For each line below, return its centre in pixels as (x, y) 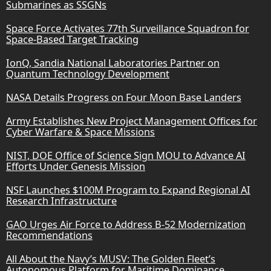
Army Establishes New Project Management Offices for (132, 121)
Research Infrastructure (61, 201)
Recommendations (49, 235)
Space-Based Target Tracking (72, 39)
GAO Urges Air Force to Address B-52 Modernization (126, 224)
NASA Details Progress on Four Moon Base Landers (124, 97)
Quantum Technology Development (88, 73)
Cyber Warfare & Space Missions (80, 132)
